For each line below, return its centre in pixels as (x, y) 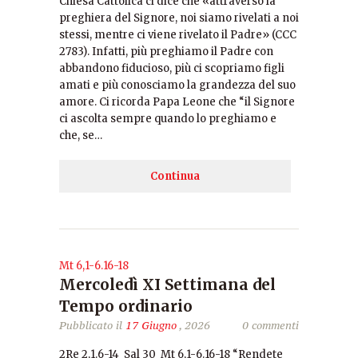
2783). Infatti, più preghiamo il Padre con (166, 52)
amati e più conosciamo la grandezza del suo (177, 85)
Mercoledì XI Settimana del (167, 284)
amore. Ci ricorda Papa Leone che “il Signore (177, 102)
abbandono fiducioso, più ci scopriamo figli (172, 68)
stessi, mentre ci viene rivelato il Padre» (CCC (178, 35)
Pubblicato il (92, 325)
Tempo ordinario (126, 306)
